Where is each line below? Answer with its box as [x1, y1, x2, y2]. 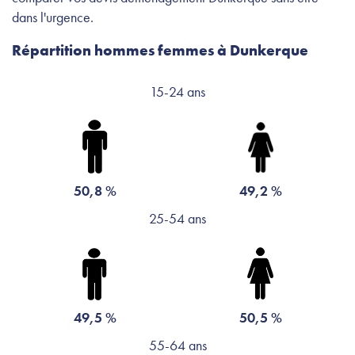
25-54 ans [149, 208, 206, 227]
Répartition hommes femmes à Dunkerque [12, 40, 308, 60]
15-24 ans [150, 82, 205, 101]
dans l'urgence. [12, 7, 94, 26]
